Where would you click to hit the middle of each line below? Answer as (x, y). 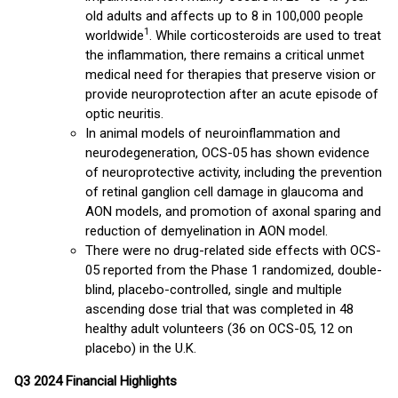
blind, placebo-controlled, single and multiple (214, 290)
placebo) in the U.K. (141, 348)
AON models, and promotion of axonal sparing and (233, 211)
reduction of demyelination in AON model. (207, 231)
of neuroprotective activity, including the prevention (234, 172)
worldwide (115, 36)
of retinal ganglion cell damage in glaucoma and (224, 192)
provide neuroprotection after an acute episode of (232, 94)
